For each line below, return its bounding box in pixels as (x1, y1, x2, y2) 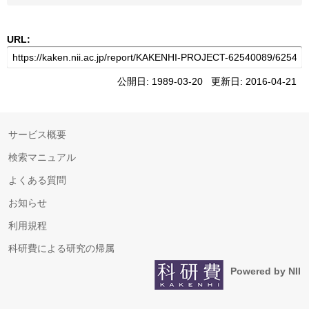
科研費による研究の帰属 (8, 243, 114, 254)
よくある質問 (8, 175, 66, 186)
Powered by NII (230, 266, 301, 277)
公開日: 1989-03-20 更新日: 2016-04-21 (117, 76, 302, 87)
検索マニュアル (8, 152, 76, 163)
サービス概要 (8, 129, 66, 140)
